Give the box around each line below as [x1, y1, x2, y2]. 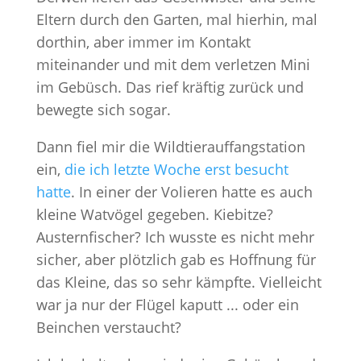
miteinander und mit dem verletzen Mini [35, 55, 310, 74]
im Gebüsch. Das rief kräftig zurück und [35, 77, 304, 97]
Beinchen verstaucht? [35, 317, 181, 337]
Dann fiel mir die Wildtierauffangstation [35, 137, 305, 156]
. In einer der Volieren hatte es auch [70, 182, 313, 201]
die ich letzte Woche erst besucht [64, 160, 288, 179]
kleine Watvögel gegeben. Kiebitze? [35, 205, 273, 224]
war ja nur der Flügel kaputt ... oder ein [35, 295, 299, 314]
